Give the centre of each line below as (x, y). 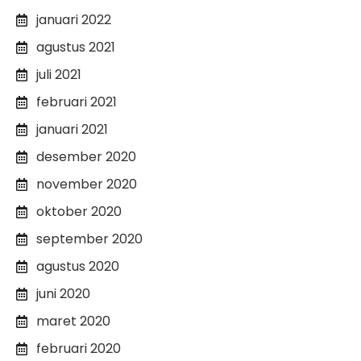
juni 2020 (63, 293)
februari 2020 (79, 348)
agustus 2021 (76, 47)
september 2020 (89, 239)
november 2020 (87, 184)
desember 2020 (86, 156)
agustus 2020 (78, 266)
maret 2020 (73, 321)
